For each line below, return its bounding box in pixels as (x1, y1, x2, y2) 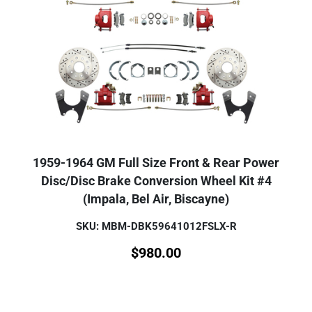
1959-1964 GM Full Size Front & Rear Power (33, 156, 279, 171)
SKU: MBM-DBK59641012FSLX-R (75, 220, 237, 233)
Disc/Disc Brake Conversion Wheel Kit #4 (40, 174, 272, 189)
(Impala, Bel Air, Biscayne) (83, 192, 229, 207)
